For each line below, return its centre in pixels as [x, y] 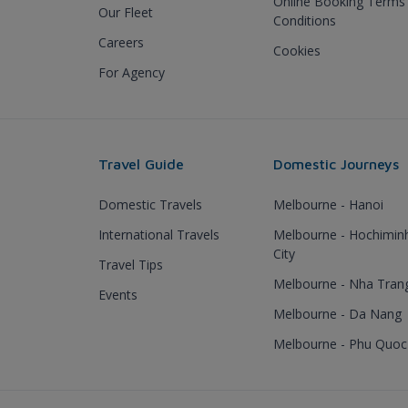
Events [118, 294]
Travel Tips [131, 264]
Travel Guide [141, 163]
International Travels [159, 234]
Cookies [297, 50]
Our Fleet [126, 12]
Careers [121, 42]
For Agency [132, 72]
